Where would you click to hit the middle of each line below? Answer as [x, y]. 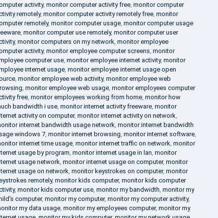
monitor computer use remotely [67, 32]
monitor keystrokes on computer [117, 171]
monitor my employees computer [109, 208]
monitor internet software [159, 134]
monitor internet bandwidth [155, 125]
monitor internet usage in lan [112, 152]
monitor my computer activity [148, 199]
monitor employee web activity [60, 78]
